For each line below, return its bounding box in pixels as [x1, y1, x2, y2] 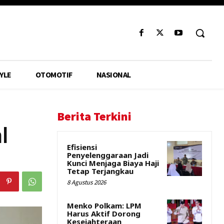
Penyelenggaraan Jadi [67, 150, 148, 160]
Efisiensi [67, 142, 97, 152]
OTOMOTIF [35, 69, 72, 79]
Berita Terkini [57, 108, 131, 124]
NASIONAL [96, 69, 131, 79]
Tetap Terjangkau [67, 166, 133, 176]
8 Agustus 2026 [67, 178, 106, 186]
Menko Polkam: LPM [67, 200, 141, 210]
